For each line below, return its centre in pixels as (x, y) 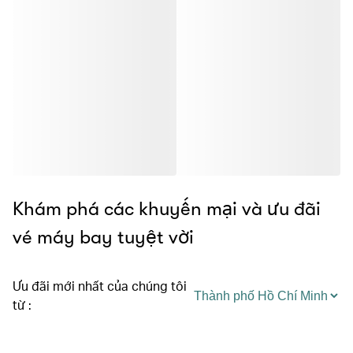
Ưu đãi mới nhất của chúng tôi (100, 286)
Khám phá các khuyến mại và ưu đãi (167, 209)
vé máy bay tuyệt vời (103, 237)
